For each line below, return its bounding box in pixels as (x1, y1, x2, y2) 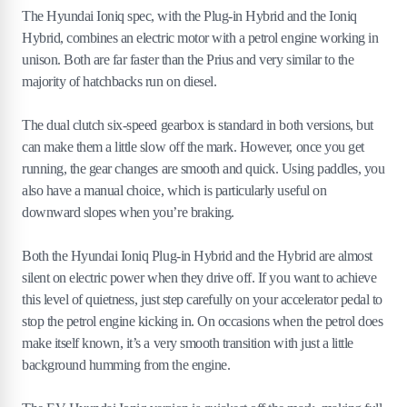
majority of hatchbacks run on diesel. (22, 74, 217, 89)
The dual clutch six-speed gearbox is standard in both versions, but (22, 117, 373, 133)
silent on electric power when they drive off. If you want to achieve (22, 270, 377, 285)
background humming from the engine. (22, 357, 231, 372)
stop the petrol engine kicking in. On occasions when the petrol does (22, 313, 383, 329)
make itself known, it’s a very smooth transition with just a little (22, 335, 353, 351)
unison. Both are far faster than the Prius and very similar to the (22, 52, 354, 67)
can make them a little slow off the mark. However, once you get (22, 139, 364, 154)
